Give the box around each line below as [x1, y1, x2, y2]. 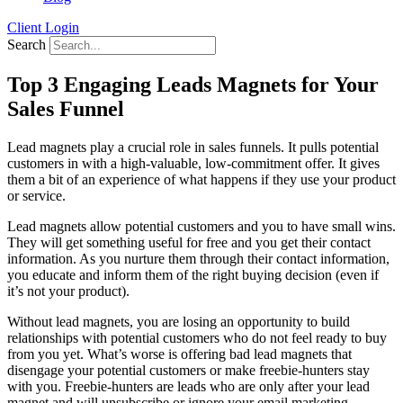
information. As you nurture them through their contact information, [7, 250, 390, 266]
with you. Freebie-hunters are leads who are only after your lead [7, 378, 370, 394]
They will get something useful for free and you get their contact [7, 234, 371, 250]
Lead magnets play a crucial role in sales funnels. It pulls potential [7, 139, 379, 155]
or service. [7, 187, 66, 203]
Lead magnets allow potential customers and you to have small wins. [7, 218, 396, 234]
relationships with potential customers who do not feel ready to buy [7, 329, 387, 345]
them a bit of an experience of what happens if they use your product [7, 171, 396, 187]
